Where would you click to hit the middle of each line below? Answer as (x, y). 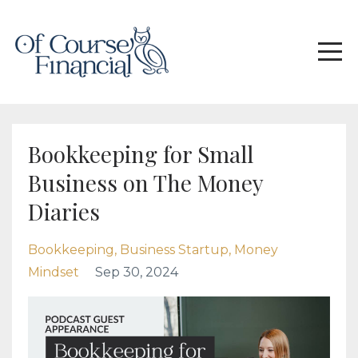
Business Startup (174, 250)
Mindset (54, 272)
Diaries (64, 211)
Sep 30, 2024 (137, 272)
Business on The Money (145, 183)
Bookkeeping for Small (141, 154)
